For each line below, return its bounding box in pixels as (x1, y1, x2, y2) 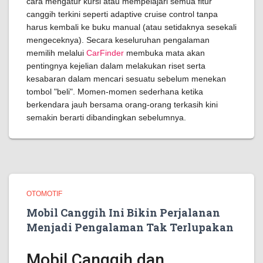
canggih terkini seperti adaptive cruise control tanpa (26, 9, 218, 19)
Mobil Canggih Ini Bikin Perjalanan (26, 205, 220, 220)
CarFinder (86, 48, 124, 58)
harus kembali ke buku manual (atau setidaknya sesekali (26, 22, 237, 32)
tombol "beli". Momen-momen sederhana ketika (26, 87, 203, 96)
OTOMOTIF (26, 190, 62, 198)
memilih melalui (26, 48, 86, 58)
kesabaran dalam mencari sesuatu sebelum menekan (26, 74, 226, 83)
